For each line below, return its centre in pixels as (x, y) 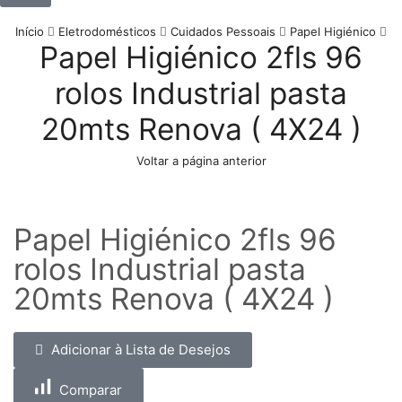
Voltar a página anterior (201, 161)
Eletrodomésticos (107, 31)
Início (30, 31)
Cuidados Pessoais (223, 31)
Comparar (91, 390)
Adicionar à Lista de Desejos (141, 350)
